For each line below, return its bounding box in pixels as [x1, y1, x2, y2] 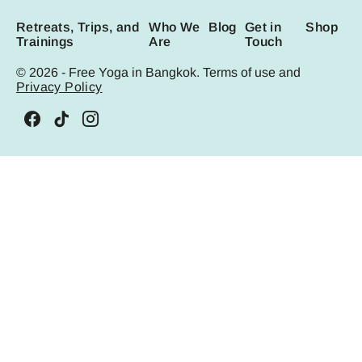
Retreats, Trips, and [16, 20, 139, 35]
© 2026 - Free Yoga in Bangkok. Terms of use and [16, 65, 301, 80]
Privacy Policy [16, 80, 103, 95]
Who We [149, 20, 200, 35]
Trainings [16, 35, 74, 49]
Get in [244, 20, 282, 35]
